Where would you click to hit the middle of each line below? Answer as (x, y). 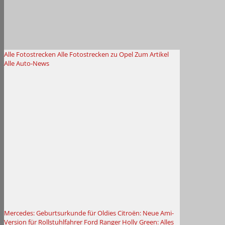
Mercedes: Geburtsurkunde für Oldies (60, 213)
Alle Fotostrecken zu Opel (95, 54)
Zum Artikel (152, 54)
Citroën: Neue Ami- (146, 213)
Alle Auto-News (27, 63)
